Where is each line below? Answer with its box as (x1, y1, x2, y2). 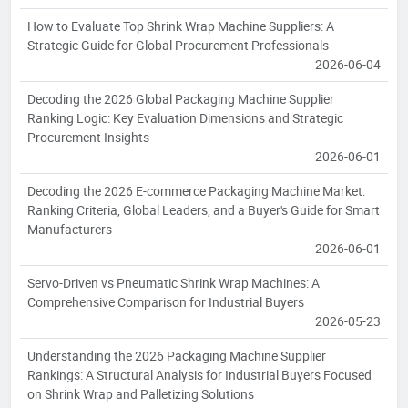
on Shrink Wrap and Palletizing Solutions (27, 385, 254, 403)
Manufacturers (27, 220, 112, 239)
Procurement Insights (27, 128, 149, 147)
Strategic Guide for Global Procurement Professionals (27, 36, 329, 55)
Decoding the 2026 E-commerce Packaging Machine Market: (27, 182, 365, 200)
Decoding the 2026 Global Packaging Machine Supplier (27, 90, 334, 108)
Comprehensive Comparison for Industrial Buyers (27, 293, 304, 311)
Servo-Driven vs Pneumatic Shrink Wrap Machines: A (27, 274, 320, 292)
